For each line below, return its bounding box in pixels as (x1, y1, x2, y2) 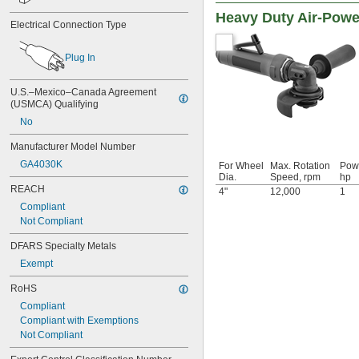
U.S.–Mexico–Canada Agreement (10, 87, 156, 98)
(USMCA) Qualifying (10, 99, 99, 110)
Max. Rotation (270, 160, 330, 172)
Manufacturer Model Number (10, 141, 135, 152)
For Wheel (219, 160, 264, 172)
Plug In (65, 51, 95, 63)
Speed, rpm (270, 171, 321, 184)
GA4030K (20, 159, 63, 170)
